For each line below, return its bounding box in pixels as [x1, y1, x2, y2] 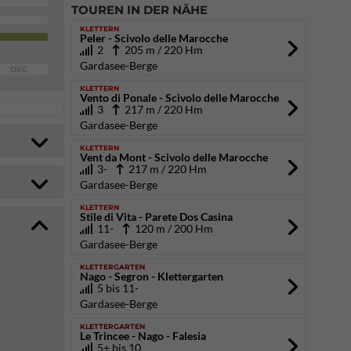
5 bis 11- [92, 281, 139, 295]
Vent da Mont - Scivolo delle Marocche [80, 150, 268, 164]
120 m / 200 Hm [130, 222, 213, 235]
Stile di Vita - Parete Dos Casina [80, 210, 233, 223]
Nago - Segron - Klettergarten [80, 270, 223, 283]
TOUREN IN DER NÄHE [71, 2, 208, 17]
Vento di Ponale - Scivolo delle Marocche [80, 91, 279, 104]
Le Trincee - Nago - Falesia [80, 329, 206, 342]
